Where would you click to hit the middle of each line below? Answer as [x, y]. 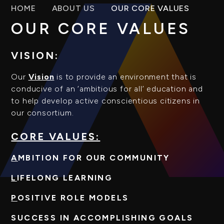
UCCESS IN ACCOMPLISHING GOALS [105, 218]
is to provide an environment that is [125, 77]
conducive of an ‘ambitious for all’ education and [107, 89]
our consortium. [42, 113]
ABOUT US [73, 8]
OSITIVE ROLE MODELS [73, 198]
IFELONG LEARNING [65, 178]
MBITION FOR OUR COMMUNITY [94, 158]
